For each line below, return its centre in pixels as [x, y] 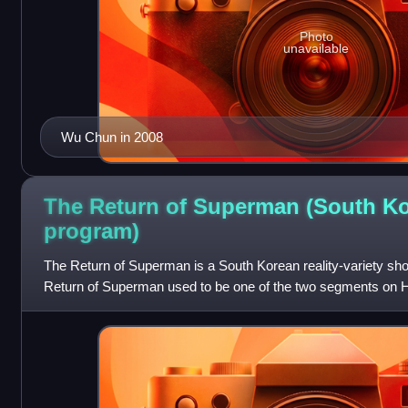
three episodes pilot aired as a [132, 308]
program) [91, 231]
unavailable [316, 48]
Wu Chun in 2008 [112, 138]
